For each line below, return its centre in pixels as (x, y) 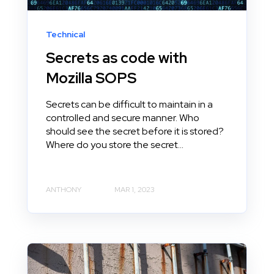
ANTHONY (64, 190)
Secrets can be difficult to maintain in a (129, 105)
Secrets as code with (117, 58)
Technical (65, 35)
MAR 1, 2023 (135, 190)
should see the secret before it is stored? (135, 131)
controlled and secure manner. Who (123, 118)
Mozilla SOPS (91, 78)
